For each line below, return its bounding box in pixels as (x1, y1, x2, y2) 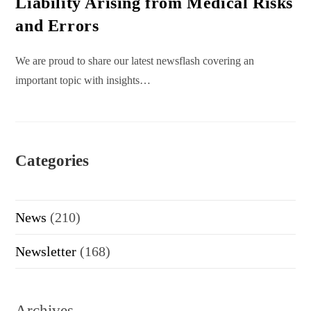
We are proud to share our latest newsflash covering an (15, 54, 255, 67)
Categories (15, 151, 90, 169)
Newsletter (15, 243, 77, 259)
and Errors (15, 16, 99, 35)
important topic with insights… (15, 74, 151, 86)
